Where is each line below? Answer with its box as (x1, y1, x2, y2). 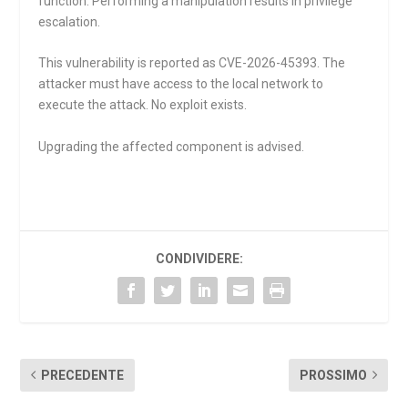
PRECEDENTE (41, 367, 125, 382)
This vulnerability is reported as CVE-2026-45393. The (38, 56, 346, 71)
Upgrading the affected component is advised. (38, 138, 305, 154)
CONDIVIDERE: (156, 250, 243, 266)
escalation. (38, 15, 101, 29)
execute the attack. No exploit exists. (38, 97, 248, 113)
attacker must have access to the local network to (38, 76, 324, 92)
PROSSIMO (299, 367, 367, 382)
